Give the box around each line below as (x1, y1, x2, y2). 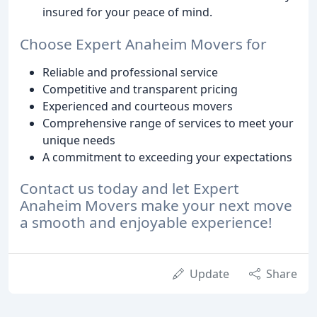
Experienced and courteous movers (42, 98, 233, 114)
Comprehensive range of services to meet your (42, 115, 294, 131)
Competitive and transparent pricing (42, 81, 238, 97)
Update (190, 266, 229, 282)
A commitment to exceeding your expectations (42, 149, 292, 165)
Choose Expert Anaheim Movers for (20, 33, 267, 54)
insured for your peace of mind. (42, 4, 212, 20)
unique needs (42, 132, 115, 148)
